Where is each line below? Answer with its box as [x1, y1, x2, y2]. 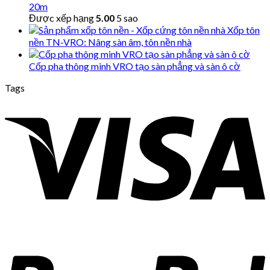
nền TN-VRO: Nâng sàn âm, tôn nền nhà [29, 36, 192, 48]
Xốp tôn [227, 24, 260, 36]
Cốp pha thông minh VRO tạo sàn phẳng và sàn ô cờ [29, 60, 240, 72]
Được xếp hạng [29, 11, 96, 24]
